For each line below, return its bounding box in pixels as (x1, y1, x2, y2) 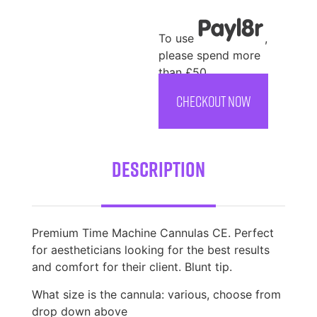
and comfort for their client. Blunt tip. (31, 260, 232, 275)
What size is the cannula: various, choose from (31, 287, 281, 301)
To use (158, 30, 197, 45)
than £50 (158, 64, 207, 79)
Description (112, 154, 205, 185)
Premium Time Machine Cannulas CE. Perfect (31, 226, 274, 241)
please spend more (158, 47, 260, 62)
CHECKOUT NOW (176, 91, 250, 112)
